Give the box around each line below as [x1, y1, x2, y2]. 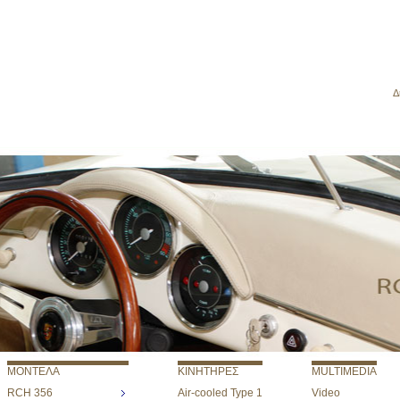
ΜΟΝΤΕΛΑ [6, 365, 60, 378]
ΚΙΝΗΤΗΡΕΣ [177, 365, 238, 378]
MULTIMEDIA [311, 365, 377, 378]
